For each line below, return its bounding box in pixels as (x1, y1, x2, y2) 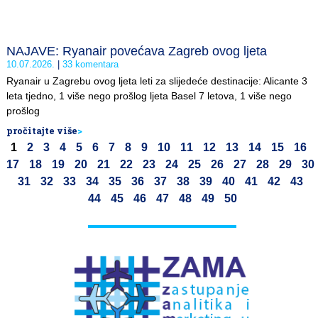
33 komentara (60, 59, 119, 70)
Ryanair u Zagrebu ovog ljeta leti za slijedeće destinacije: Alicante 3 (6, 75, 307, 87)
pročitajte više (6, 125, 77, 136)
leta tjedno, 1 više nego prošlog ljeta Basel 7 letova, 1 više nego (6, 90, 292, 102)
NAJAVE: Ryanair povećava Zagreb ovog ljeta (6, 44, 267, 58)
